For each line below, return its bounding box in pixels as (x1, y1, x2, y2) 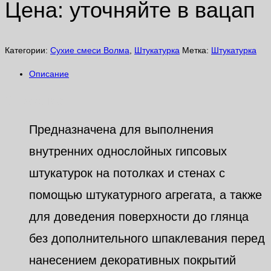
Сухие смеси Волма (50, 45, 129, 56)
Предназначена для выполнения (29, 123, 214, 137)
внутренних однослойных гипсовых (29, 145, 227, 158)
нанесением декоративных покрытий (29, 253, 236, 267)
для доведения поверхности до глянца (29, 210, 249, 224)
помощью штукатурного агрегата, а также (29, 188, 262, 202)
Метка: (182, 45, 211, 56)
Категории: (5, 45, 50, 56)
